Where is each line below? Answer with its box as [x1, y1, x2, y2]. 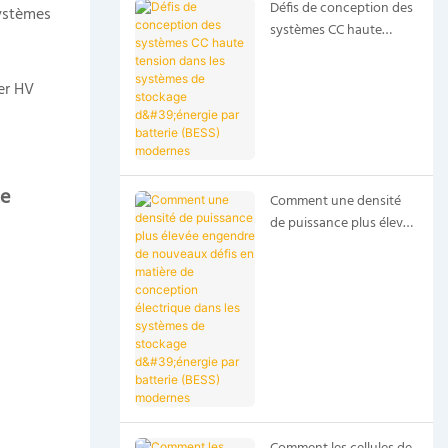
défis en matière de [269, 255, 382, 279]
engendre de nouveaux [269, 233, 409, 257]
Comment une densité [269, 189, 401, 213]
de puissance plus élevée [269, 211, 417, 235]
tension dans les [269, 40, 366, 64]
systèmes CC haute [269, 18, 382, 42]
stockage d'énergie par [269, 321, 406, 345]
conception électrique [269, 277, 402, 301]
